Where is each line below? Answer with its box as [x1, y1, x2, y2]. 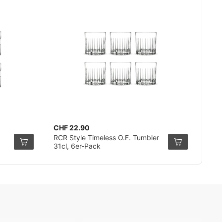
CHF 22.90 [53, 123, 90, 132]
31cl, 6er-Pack [53, 142, 101, 150]
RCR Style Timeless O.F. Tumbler [53, 133, 159, 142]
